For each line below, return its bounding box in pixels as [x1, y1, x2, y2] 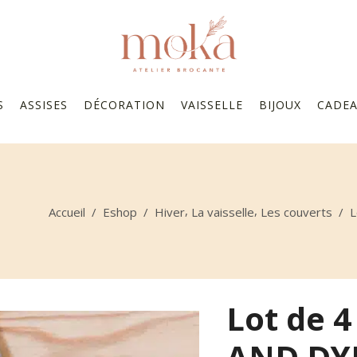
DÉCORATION [84, 96, 165, 112]
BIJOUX [259, 96, 301, 112]
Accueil [49, 203, 85, 220]
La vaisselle [191, 203, 254, 220]
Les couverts [261, 203, 332, 220]
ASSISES [20, 96, 68, 112]
